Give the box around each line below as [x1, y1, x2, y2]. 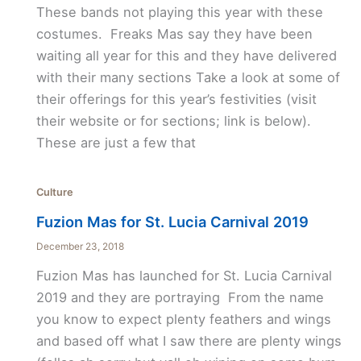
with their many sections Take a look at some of [35, 69, 340, 86]
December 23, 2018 [35, 241, 124, 253]
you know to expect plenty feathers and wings [35, 311, 331, 328]
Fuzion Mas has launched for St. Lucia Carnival [35, 268, 332, 284]
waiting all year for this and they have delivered [35, 48, 337, 64]
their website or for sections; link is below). [35, 113, 311, 130]
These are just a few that [35, 135, 196, 151]
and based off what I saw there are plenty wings [35, 333, 342, 350]
